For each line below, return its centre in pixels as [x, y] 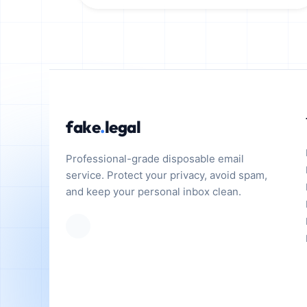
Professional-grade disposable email [155, 158]
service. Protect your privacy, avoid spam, [167, 175]
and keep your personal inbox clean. [153, 191]
